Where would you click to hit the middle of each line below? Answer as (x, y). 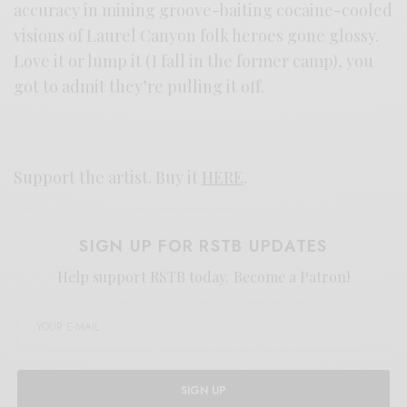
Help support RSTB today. (145, 276)
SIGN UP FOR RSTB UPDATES (203, 246)
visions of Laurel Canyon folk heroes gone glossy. (197, 35)
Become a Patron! (291, 276)
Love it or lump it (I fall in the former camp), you (194, 60)
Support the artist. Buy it (108, 177)
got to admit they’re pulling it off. (139, 86)
